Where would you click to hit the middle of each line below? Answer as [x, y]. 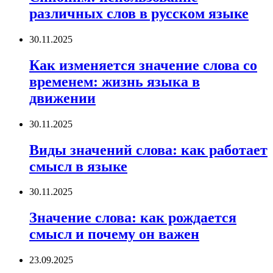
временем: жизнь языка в [115, 81]
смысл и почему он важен [114, 234]
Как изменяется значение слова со [143, 65]
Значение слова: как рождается [133, 218]
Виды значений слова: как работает [148, 150]
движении [62, 98]
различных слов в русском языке [139, 13]
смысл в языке [78, 166]
